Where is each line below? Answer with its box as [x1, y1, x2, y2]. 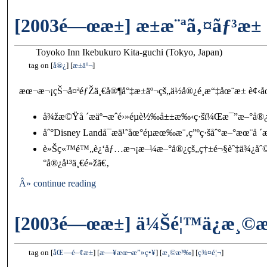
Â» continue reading [18, 178, 96, 189]
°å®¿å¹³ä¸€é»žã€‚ [42, 158, 109, 169]
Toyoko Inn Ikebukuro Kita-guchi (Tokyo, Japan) [36, 47, 223, 58]
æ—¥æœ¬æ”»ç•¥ [100, 248, 156, 257]
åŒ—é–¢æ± [53, 248, 94, 257]
